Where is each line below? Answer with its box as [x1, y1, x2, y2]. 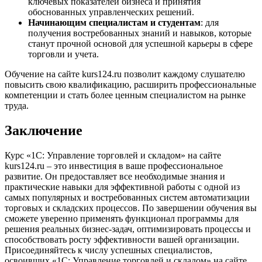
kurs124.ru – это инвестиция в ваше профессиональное [5, 160, 223, 171]
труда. [5, 101, 29, 111]
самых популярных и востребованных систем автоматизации [5, 192, 250, 202]
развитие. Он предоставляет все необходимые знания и [5, 171, 225, 181]
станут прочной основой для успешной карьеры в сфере [28, 39, 253, 49]
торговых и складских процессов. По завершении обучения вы [5, 202, 257, 213]
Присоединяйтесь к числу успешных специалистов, [5, 244, 212, 255]
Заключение [5, 122, 82, 138]
